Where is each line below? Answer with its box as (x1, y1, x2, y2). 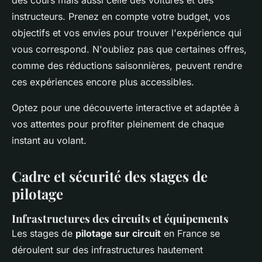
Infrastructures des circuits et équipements (12, 211, 229, 226)
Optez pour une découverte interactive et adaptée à (12, 101, 239, 113)
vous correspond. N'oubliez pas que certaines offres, (12, 43, 247, 55)
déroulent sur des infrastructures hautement (12, 243, 203, 256)
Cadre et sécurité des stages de (12, 166, 208, 185)
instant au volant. (12, 134, 87, 146)
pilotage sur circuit (75, 227, 161, 239)
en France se (161, 227, 220, 239)
